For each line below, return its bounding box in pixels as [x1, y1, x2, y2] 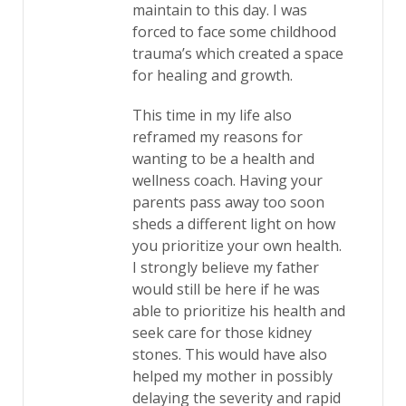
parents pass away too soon [132, 192, 324, 212]
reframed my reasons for [132, 127, 303, 147]
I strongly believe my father [132, 257, 319, 277]
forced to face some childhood [132, 22, 336, 42]
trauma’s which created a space [132, 43, 343, 63]
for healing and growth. [132, 65, 296, 85]
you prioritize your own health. [132, 236, 342, 256]
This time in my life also [132, 105, 292, 125]
